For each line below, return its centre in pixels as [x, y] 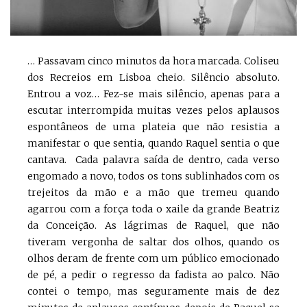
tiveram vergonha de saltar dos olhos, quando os [153, 242]
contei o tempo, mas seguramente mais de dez [153, 291]
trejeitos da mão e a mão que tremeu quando [153, 192]
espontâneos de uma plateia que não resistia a [153, 126]
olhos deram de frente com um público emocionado [153, 258]
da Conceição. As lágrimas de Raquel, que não [153, 225]
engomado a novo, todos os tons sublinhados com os [153, 176]
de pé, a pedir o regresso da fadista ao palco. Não [153, 274]
